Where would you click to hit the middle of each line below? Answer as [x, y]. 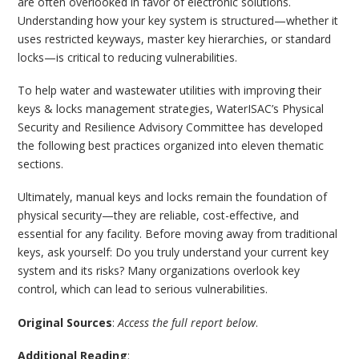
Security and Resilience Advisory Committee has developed [171, 127]
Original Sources [65, 322]
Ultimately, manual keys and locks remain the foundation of [173, 197]
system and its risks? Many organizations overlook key [159, 271]
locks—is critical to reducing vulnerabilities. [128, 57]
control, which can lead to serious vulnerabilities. [143, 289]
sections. [41, 164]
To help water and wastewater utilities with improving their [170, 91]
